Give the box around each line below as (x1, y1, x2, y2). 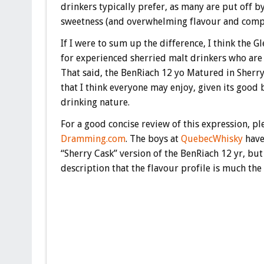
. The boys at (125, 133, 181, 144)
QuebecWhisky (180, 133, 243, 144)
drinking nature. (60, 96, 130, 108)
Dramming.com (60, 133, 126, 144)
